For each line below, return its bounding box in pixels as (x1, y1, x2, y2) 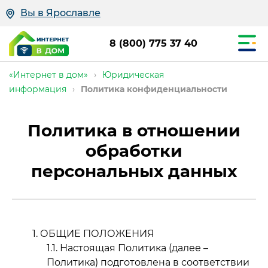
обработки (86, 141, 182, 161)
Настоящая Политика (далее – (60, 242, 208, 254)
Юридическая (102, 69, 164, 80)
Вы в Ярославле (20, 7, 100, 19)
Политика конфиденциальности (81, 84, 227, 95)
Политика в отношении (28, 120, 240, 141)
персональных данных (31, 161, 237, 181)
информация (9, 84, 66, 95)
